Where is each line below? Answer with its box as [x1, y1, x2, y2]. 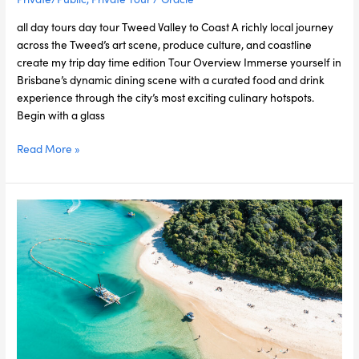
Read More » [17, 140, 81, 157]
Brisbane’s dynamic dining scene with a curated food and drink [17, 71, 325, 87]
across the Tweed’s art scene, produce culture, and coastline [17, 35, 313, 52]
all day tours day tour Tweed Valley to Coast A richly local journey [17, 18, 334, 34]
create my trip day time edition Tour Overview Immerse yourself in [17, 53, 342, 70]
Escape [16, 235, 53, 252]
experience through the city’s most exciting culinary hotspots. [17, 88, 315, 105]
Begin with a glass [17, 106, 106, 123]
